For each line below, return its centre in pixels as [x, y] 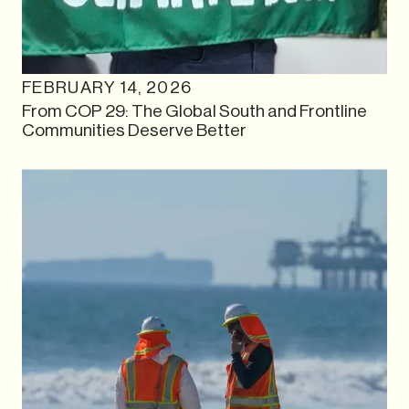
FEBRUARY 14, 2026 [107, 87]
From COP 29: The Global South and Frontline [194, 110]
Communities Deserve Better [134, 130]
